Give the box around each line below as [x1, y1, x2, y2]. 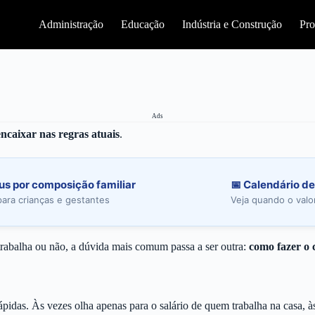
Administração [39, 18, 104, 30]
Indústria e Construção [182, 18, 283, 30]
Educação [121, 18, 165, 30]
